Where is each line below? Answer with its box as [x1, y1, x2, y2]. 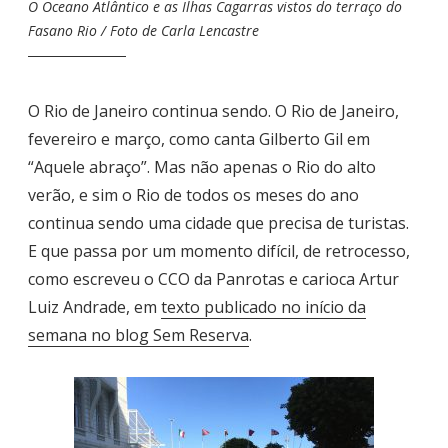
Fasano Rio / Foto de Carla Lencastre [28, 21, 259, 41]
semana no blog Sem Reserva [28, 323, 249, 346]
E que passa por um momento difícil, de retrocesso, [28, 239, 410, 262]
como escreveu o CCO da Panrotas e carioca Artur [28, 267, 399, 290]
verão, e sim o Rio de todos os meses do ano [28, 183, 359, 206]
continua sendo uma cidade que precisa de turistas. [28, 211, 409, 234]
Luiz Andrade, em [28, 295, 161, 318]
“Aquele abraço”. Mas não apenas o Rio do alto [28, 155, 376, 178]
